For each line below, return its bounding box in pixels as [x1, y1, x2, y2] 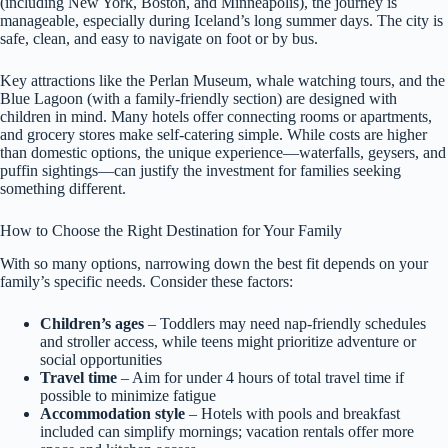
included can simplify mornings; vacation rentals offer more [40, 422, 414, 440]
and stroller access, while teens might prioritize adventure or [40, 332, 416, 350]
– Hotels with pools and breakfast [185, 404, 400, 422]
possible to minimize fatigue [40, 386, 216, 404]
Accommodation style [40, 404, 185, 422]
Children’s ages [40, 314, 144, 332]
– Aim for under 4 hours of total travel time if [117, 368, 404, 386]
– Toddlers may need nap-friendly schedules [144, 314, 426, 332]
